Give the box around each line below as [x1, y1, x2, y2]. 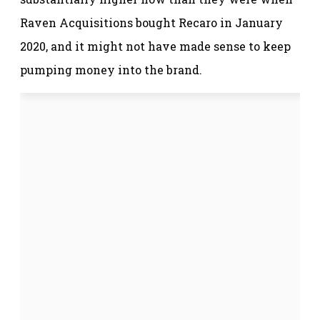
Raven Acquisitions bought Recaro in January [20, 14, 283, 30]
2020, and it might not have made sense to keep [20, 38, 291, 54]
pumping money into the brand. [20, 61, 202, 77]
